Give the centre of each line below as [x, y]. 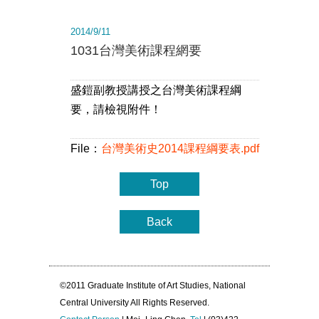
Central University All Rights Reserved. [135, 303]
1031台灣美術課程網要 [136, 51]
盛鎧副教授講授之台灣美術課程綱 [156, 90]
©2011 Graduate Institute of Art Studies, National [153, 286]
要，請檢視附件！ [116, 110]
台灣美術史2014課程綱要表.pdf [180, 149]
